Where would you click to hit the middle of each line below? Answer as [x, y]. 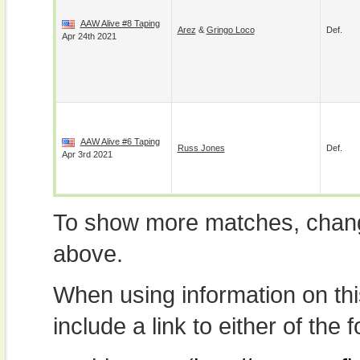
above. [88, 254]
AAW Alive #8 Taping [120, 23]
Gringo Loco [230, 30]
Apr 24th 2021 [89, 36]
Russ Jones [201, 148]
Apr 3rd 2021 [87, 154]
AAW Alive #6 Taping [120, 141]
